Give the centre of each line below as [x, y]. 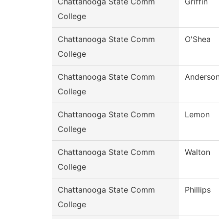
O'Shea [198, 39]
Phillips [198, 190]
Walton [197, 152]
